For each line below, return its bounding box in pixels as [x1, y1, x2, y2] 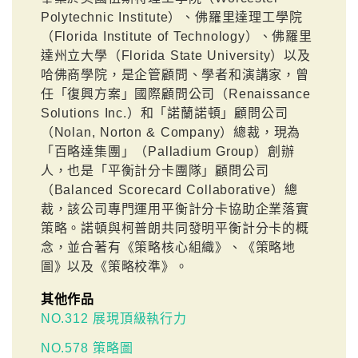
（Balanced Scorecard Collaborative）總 [40, 183, 298, 197]
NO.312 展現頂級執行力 [40, 312, 187, 326]
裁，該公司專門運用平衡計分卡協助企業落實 [40, 202, 309, 217]
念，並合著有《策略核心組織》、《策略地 [40, 241, 296, 255]
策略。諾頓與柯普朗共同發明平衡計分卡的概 [40, 221, 309, 236]
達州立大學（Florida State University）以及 [40, 49, 311, 63]
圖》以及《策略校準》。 [40, 260, 189, 274]
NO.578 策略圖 [40, 340, 133, 355]
